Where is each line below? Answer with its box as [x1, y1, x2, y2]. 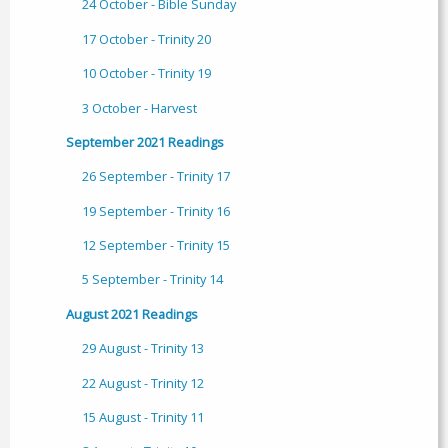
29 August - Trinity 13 [82, 339, 204, 358]
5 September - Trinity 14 [82, 270, 223, 289]
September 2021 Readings [66, 132, 224, 151]
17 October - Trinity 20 [82, 29, 211, 48]
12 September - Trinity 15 [82, 236, 230, 255]
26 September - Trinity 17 [82, 167, 230, 186]
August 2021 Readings [66, 304, 198, 323]
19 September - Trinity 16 [82, 201, 230, 220]
